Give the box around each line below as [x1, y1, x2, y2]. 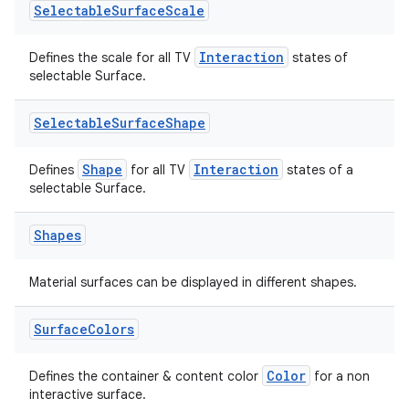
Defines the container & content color [29, 368, 262, 384]
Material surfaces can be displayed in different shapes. [29, 274, 357, 290]
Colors [88, 320, 134, 338]
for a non [310, 368, 370, 384]
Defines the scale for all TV [29, 49, 194, 66]
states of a [283, 162, 353, 178]
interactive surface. [29, 386, 146, 403]
